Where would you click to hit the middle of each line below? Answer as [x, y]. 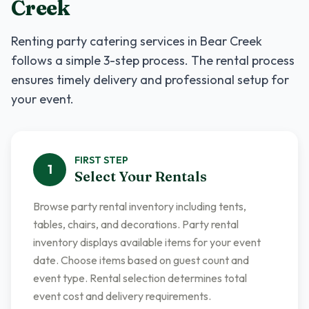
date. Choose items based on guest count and [141, 260]
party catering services [121, 41]
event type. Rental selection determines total [140, 278]
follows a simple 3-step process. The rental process [153, 60]
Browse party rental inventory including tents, [140, 206]
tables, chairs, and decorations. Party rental [136, 224]
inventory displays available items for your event [147, 242]
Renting [34, 41]
